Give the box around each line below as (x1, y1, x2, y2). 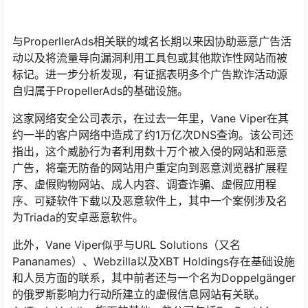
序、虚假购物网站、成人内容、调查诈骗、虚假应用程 (12, 177, 276, 192)
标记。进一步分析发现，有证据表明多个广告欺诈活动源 (12, 67, 287, 82)
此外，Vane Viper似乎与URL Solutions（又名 (12, 238, 241, 252)
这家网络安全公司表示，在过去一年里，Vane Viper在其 (12, 111, 289, 126)
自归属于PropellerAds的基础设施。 (12, 84, 188, 98)
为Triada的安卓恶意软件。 (12, 210, 144, 225)
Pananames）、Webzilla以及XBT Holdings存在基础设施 (12, 254, 295, 269)
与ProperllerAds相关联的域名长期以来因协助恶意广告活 (12, 34, 291, 49)
